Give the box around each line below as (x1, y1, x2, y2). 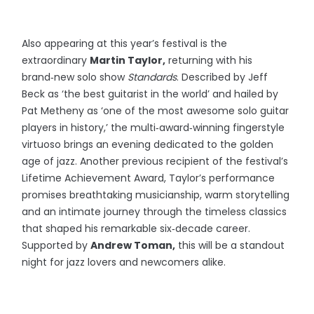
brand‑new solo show (22, 70, 128, 85)
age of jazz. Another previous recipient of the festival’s (22, 154, 289, 169)
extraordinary (22, 53, 90, 68)
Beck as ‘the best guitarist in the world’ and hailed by (22, 87, 279, 102)
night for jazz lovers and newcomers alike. (22, 255, 226, 270)
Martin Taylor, (90, 53, 166, 68)
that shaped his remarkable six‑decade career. (22, 221, 251, 236)
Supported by (22, 238, 91, 253)
